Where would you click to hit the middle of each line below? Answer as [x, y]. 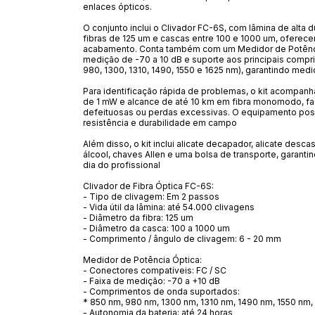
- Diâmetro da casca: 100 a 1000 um [156, 228]
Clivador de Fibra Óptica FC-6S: [148, 186]
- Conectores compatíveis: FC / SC [155, 270]
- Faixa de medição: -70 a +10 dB [152, 281]
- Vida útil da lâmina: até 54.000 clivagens [169, 207]
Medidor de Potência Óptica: [142, 259]
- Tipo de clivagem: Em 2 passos [151, 196]
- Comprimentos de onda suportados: [161, 291]
